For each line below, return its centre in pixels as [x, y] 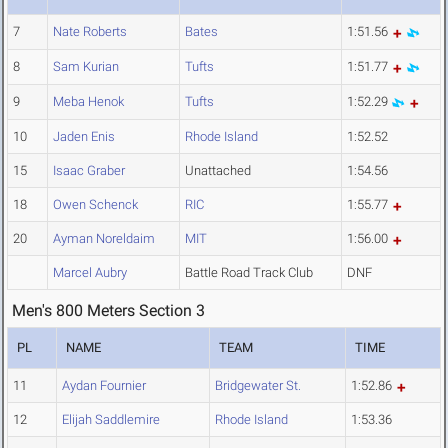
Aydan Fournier [104, 386]
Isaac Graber [89, 171]
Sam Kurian [86, 67]
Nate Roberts [90, 32]
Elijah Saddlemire [111, 420]
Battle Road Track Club [249, 273]
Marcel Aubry [90, 273]
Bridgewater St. [258, 386]
